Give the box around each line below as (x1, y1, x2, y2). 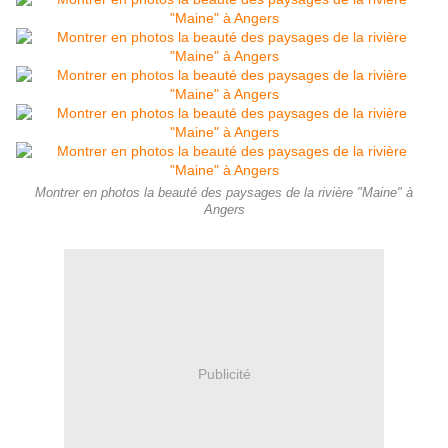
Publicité (197, 365, 251, 382)
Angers (203, 203, 245, 218)
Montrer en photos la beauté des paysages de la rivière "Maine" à (35, 186, 413, 201)
